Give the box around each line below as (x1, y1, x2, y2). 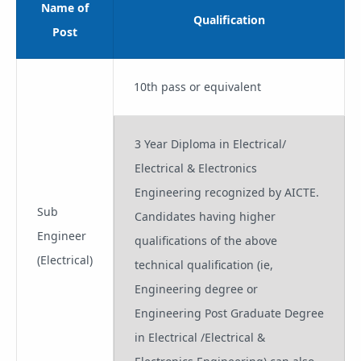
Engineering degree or (135, 280, 258, 297)
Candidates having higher (135, 208, 276, 224)
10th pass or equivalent (134, 78, 261, 94)
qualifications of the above (135, 232, 277, 248)
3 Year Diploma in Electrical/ (135, 135, 286, 151)
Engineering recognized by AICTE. (135, 184, 319, 200)
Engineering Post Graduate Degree (135, 305, 324, 321)
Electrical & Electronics (135, 160, 257, 176)
